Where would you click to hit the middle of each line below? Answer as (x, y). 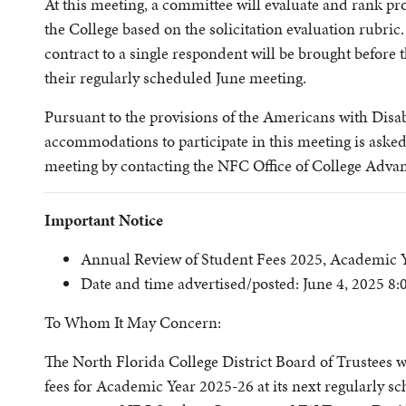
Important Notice (104, 220)
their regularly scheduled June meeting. (175, 77)
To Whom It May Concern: (133, 322)
